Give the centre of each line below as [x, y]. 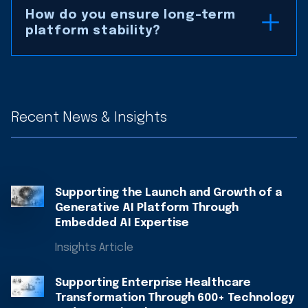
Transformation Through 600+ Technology [175, 298]
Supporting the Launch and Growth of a [168, 192]
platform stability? [93, 30]
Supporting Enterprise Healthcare [153, 283]
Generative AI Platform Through [147, 208]
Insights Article [94, 247]
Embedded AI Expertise [122, 223]
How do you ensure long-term [131, 14]
